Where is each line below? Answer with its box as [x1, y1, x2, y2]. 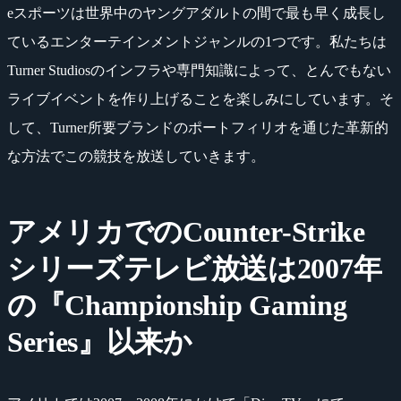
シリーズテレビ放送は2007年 [7, 252, 382, 285]
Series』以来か [7, 325, 192, 358]
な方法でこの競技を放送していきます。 [7, 148, 265, 164]
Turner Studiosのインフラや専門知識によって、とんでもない [7, 62, 391, 78]
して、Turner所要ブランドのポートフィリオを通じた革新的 [7, 119, 388, 135]
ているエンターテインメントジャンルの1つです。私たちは [7, 33, 387, 49]
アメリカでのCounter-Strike [7, 215, 365, 248]
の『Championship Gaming [7, 288, 347, 321]
